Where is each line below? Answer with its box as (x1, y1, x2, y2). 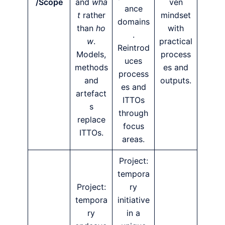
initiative (117, 194, 150, 205)
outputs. (160, 75, 191, 85)
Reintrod (117, 42, 150, 53)
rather (80, 10, 105, 20)
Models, (76, 49, 106, 59)
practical (159, 36, 192, 46)
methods (74, 62, 108, 72)
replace (77, 114, 105, 125)
